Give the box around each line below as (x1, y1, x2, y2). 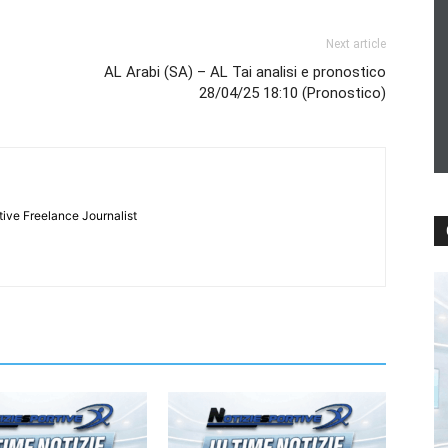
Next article (326, 36, 386, 51)
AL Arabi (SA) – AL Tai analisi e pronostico (104, 62, 386, 81)
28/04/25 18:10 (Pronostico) (199, 83, 386, 102)
